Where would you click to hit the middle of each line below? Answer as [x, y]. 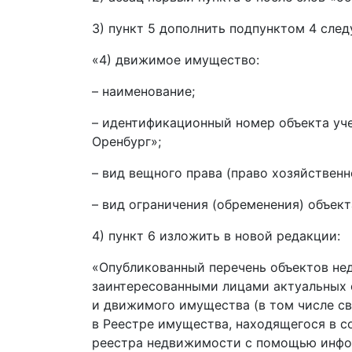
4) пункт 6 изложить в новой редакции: [216, 236]
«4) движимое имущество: [176, 60]
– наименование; [143, 91]
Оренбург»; [126, 141]
